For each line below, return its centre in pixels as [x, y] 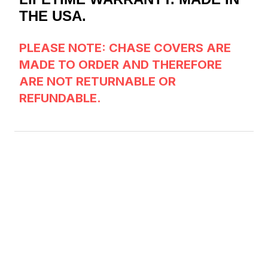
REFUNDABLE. [60, 98]
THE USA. [53, 16]
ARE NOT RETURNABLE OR [98, 81]
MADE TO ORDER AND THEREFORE [121, 64]
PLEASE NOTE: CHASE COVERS [113, 48]
